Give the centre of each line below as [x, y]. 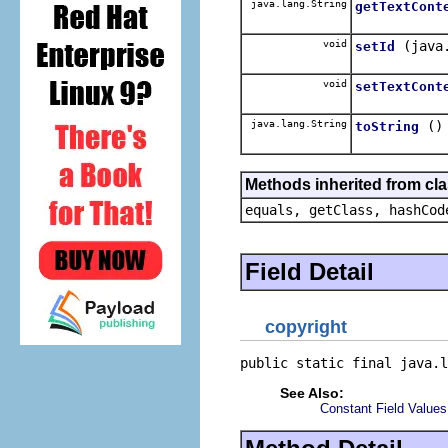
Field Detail [309, 271]
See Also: [312, 393]
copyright [306, 327]
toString [387, 126]
